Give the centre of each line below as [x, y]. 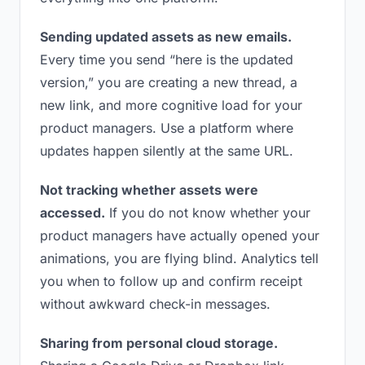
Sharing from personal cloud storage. [159, 343]
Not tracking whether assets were [149, 190]
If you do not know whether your [208, 213]
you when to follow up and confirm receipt [171, 281]
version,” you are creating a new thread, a [169, 82]
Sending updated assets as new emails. [166, 37]
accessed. [73, 213]
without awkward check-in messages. [155, 304]
